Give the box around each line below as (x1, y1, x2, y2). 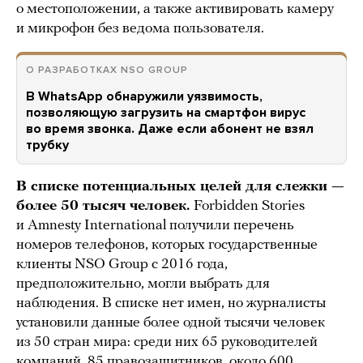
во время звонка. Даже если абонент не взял (26, 121, 314, 138)
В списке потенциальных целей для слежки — (16, 179, 344, 195)
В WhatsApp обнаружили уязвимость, (26, 88, 263, 105)
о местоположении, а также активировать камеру (16, 2, 334, 18)
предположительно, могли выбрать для (16, 276, 270, 293)
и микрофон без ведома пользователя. (16, 21, 264, 37)
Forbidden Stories (194, 199, 305, 215)
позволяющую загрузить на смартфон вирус (26, 105, 305, 122)
